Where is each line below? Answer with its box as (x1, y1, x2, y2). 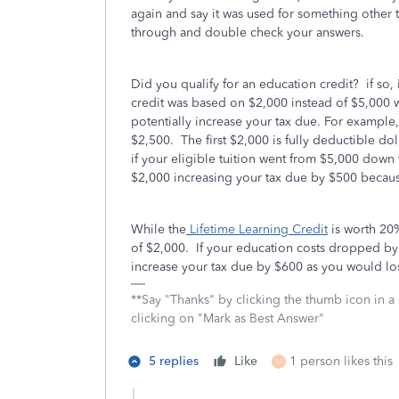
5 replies (149, 354, 199, 369)
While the (131, 222, 186, 237)
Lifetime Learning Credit (186, 222, 328, 237)
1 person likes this (289, 354, 393, 369)
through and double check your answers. (131, 25, 364, 40)
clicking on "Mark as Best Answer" (131, 311, 324, 326)
